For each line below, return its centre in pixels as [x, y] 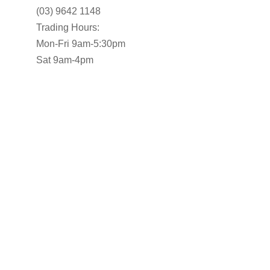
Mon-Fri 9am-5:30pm [80, 44]
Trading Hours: [67, 27]
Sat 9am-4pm [64, 60]
